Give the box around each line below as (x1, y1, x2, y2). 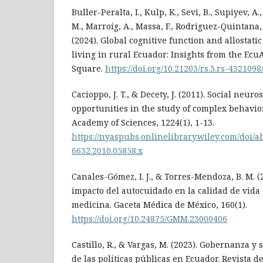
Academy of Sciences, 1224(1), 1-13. (72, 117, 214, 129)
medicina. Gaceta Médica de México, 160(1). (72, 199, 247, 211)
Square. (72, 63, 105, 74)
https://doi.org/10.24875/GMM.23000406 (72, 213, 227, 225)
